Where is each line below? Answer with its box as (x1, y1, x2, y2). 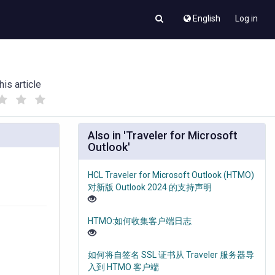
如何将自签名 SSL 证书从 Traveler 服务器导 (88, 250, 254, 260)
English (193, 14, 220, 23)
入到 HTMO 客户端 (88, 262, 159, 273)
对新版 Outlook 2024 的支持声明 (88, 182, 212, 193)
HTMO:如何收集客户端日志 (88, 216, 192, 227)
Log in (235, 14, 258, 23)
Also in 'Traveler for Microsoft (88, 129, 238, 142)
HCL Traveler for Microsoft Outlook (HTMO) (88, 170, 254, 180)
